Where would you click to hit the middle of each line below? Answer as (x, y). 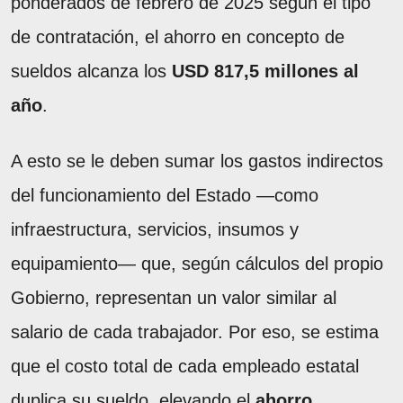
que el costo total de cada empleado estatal (185, 366)
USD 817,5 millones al (265, 71)
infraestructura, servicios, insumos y (155, 229)
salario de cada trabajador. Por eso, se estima (195, 331)
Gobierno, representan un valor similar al (174, 297)
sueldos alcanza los (91, 71)
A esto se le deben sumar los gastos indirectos (197, 161)
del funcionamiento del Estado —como (165, 195)
